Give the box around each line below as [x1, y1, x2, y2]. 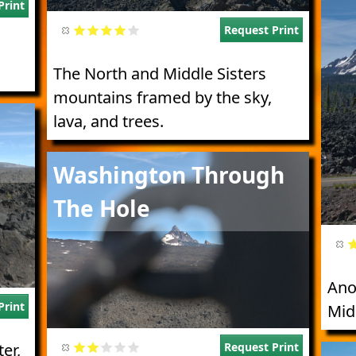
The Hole [53, 193, 150, 224]
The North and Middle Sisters [53, 63, 266, 85]
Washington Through [53, 160, 284, 191]
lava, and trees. [53, 110, 164, 133]
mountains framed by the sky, [53, 87, 272, 109]
